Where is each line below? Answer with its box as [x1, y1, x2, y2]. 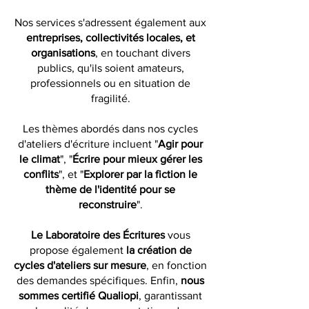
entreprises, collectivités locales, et [26, 32, 195, 43]
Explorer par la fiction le [83, 168, 197, 180]
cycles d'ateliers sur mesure [14, 259, 146, 271]
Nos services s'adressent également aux [14, 17, 206, 28]
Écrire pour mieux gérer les [72, 153, 202, 165]
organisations [30, 47, 95, 59]
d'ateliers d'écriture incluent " [18, 138, 158, 150]
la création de [126, 244, 192, 256]
